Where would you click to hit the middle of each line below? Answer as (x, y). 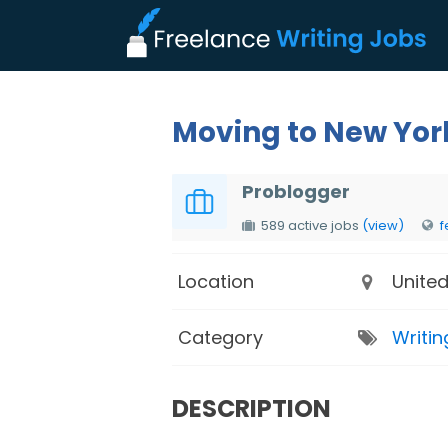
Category (220, 337)
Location (216, 281)
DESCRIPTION (251, 408)
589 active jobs (311, 225)
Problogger (296, 191)
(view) (383, 225)
